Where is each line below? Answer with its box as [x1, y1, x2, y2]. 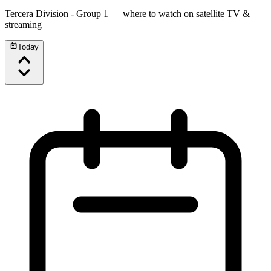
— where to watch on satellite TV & [111, 8, 250, 19]
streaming [5, 19, 42, 30]
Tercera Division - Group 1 [5, 8, 111, 19]
